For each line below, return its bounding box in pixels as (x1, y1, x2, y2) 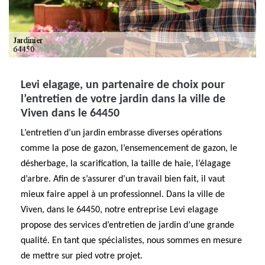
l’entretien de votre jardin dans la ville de (21, 93, 225, 105)
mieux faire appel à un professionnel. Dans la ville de (21, 190, 225, 199)
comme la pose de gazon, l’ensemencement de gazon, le (21, 144, 237, 153)
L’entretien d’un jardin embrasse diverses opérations (21, 128, 222, 138)
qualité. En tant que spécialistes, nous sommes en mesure (21, 236, 242, 245)
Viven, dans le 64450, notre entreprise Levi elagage (21, 205, 218, 215)
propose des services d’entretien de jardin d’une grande (21, 221, 234, 230)
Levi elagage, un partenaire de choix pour (21, 79, 225, 91)
